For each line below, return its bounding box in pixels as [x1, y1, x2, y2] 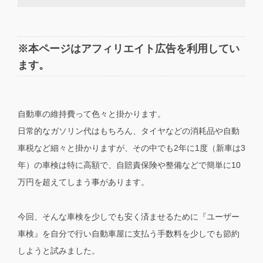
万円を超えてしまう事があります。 [18, 177, 149, 187]
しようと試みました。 [18, 245, 100, 255]
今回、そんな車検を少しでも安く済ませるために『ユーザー [18, 211, 240, 221]
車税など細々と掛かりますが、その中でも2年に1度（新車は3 [18, 143, 245, 153]
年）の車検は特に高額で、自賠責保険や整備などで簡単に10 [18, 160, 241, 170]
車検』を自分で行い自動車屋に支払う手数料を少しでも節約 [18, 228, 240, 238]
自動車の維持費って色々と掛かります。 [18, 109, 166, 119]
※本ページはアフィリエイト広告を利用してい [18, 42, 240, 55]
